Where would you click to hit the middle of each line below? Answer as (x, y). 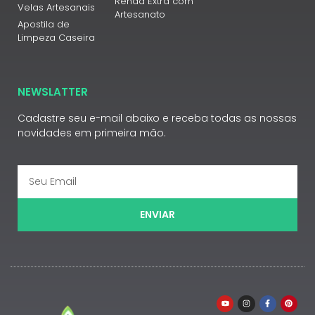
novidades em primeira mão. (92, 133)
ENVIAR (157, 215)
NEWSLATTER (53, 92)
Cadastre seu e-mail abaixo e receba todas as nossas (157, 118)
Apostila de (44, 25)
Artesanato (140, 15)
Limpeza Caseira (56, 38)
